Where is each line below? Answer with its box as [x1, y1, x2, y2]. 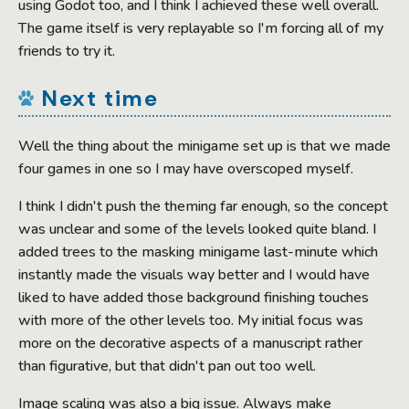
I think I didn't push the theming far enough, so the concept [18, 196, 388, 217]
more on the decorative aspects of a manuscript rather [18, 333, 362, 354]
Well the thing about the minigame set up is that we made [18, 136, 391, 157]
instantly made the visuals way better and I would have [18, 265, 370, 286]
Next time [41, 83, 159, 112]
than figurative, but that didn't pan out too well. [18, 356, 316, 377]
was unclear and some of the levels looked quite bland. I [18, 219, 376, 240]
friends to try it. [18, 40, 115, 61]
